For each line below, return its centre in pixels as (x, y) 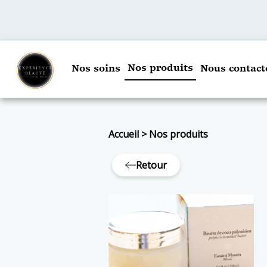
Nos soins (96, 69)
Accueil (123, 134)
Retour (152, 165)
